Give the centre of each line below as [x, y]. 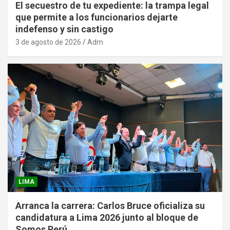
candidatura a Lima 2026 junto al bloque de [107, 218]
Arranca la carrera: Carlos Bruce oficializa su [110, 206]
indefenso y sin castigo [64, 29]
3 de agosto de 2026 [48, 42]
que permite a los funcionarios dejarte [97, 17]
